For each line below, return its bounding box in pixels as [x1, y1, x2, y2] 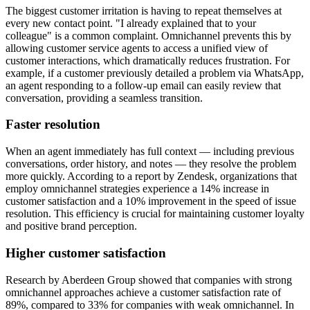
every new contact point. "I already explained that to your [6, 17, 256, 29]
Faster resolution [6, 117, 100, 132]
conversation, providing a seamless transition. [6, 91, 203, 104]
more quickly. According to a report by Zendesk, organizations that [6, 170, 297, 183]
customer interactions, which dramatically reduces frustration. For [6, 54, 290, 66]
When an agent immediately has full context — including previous [6, 145, 294, 158]
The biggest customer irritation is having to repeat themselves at [6, 4, 282, 17]
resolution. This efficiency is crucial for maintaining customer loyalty [6, 208, 304, 220]
